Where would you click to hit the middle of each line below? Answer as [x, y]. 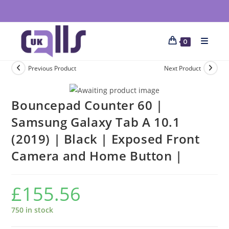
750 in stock [32, 210]
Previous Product [52, 68]
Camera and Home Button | [97, 155]
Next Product [182, 68]
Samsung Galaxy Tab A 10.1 [96, 122]
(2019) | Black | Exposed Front [106, 139]
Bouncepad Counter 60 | [87, 105]
